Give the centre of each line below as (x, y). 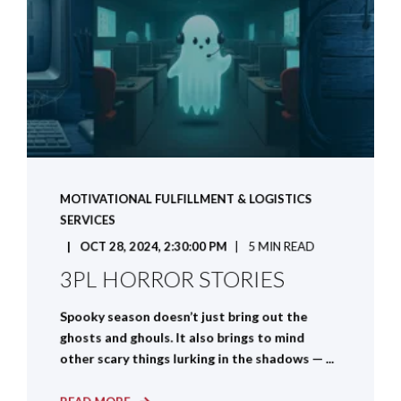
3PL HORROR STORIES (172, 279)
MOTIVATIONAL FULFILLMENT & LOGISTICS (186, 199)
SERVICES (88, 220)
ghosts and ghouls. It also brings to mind (182, 337)
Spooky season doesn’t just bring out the (183, 316)
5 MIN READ (282, 247)
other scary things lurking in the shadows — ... (197, 358)
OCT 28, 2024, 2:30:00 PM (154, 247)
